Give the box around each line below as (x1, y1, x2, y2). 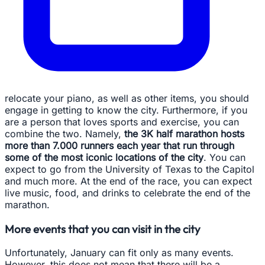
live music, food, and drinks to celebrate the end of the (5, 187, 250, 199)
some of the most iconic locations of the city (5, 151, 203, 163)
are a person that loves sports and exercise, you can (5, 116, 239, 128)
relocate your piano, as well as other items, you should (5, 92, 249, 104)
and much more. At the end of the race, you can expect (5, 175, 252, 187)
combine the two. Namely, (5, 128, 121, 140)
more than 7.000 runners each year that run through (5, 140, 234, 151)
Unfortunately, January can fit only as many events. (5, 247, 234, 259)
